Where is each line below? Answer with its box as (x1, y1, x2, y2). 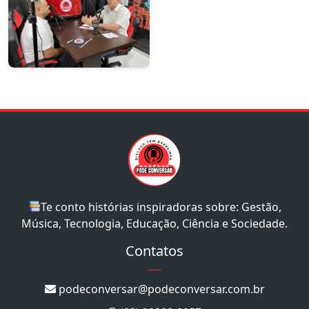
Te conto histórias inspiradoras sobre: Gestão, (40, 199, 281, 215)
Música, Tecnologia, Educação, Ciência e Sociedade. (21, 215, 288, 231)
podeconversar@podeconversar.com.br (55, 281, 265, 297)
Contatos (126, 241, 183, 260)
